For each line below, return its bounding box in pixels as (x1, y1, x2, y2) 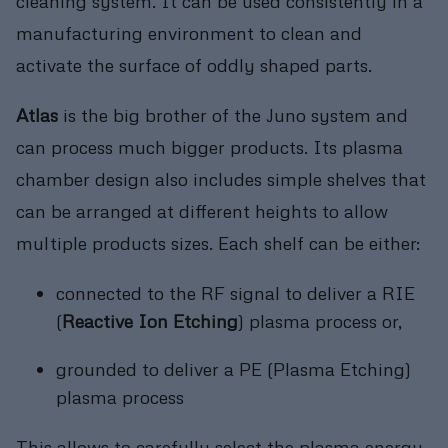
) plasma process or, (238, 309, 402, 333)
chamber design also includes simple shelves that (16, 167, 426, 191)
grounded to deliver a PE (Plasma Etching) (56, 357, 411, 381)
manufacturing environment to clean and (16, 20, 362, 44)
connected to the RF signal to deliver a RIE (56, 281, 415, 305)
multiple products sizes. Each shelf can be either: (16, 231, 420, 255)
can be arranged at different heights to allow (16, 199, 388, 223)
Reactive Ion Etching (62, 309, 238, 333)
